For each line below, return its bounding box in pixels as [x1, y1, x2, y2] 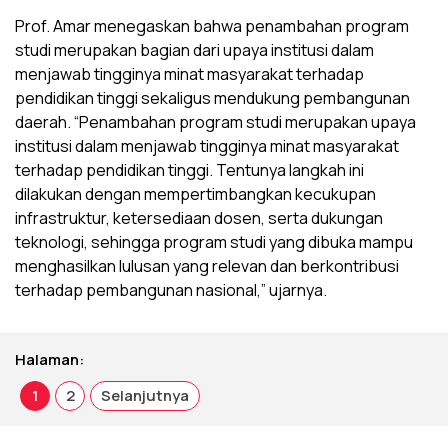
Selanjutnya [101, 385, 189, 407]
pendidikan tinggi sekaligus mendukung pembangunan [15, 87, 410, 110]
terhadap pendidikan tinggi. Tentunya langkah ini [15, 159, 364, 182]
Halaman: [15, 349, 84, 371]
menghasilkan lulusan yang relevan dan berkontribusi [15, 255, 399, 278]
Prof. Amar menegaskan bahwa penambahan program [15, 15, 409, 38]
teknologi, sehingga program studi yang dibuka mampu [15, 231, 413, 254]
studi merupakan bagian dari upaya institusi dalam [15, 39, 374, 62]
